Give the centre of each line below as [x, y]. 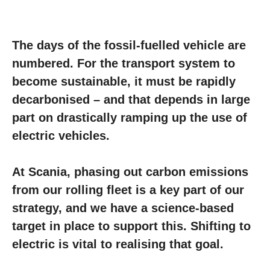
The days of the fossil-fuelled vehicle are [129, 45]
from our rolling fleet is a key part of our [128, 190]
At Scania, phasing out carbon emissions [130, 172]
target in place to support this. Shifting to [131, 226]
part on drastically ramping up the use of [130, 118]
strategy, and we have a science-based [123, 208]
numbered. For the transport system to [124, 63]
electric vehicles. [61, 136]
